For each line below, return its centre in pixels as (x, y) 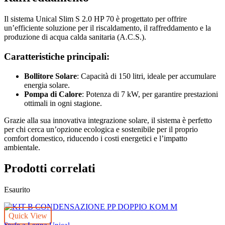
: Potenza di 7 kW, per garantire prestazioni (150, 94)
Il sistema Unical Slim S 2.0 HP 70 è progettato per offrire (95, 19)
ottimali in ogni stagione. (63, 103)
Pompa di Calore (53, 94)
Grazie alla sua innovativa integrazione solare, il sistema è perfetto (108, 120)
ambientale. (22, 147)
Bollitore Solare (50, 76)
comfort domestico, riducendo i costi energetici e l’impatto (96, 138)
